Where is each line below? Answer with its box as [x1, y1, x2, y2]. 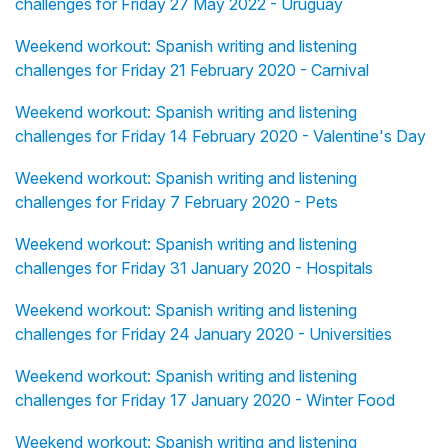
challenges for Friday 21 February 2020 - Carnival [15, 60, 369, 81]
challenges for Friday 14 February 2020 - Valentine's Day [15, 126, 426, 147]
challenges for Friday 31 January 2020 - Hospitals [15, 258, 373, 279]
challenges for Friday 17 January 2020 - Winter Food [15, 390, 395, 411]
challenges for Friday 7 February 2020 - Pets [15, 192, 338, 213]
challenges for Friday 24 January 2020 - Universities [15, 324, 392, 345]
